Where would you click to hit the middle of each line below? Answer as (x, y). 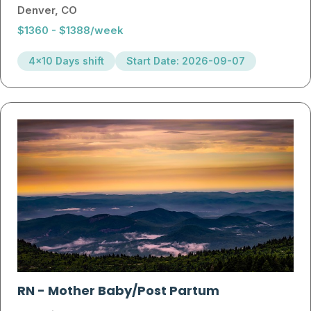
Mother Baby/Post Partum (134, 292)
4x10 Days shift (66, 61)
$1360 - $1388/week (70, 31)
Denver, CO (47, 10)
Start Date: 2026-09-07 (186, 61)
